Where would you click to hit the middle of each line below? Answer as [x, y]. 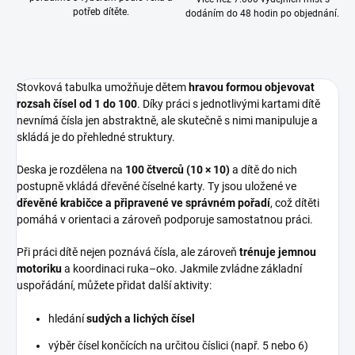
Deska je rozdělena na [71, 170]
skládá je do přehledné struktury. [96, 137]
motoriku [39, 269]
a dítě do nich [263, 170]
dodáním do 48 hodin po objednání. [262, 14]
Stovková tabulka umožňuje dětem [103, 88]
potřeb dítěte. [101, 12]
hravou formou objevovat [252, 88]
